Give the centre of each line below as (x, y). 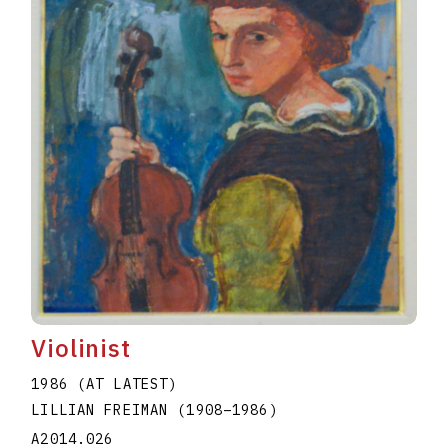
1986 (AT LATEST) (104, 384)
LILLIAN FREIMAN (104, 410)
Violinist (81, 348)
